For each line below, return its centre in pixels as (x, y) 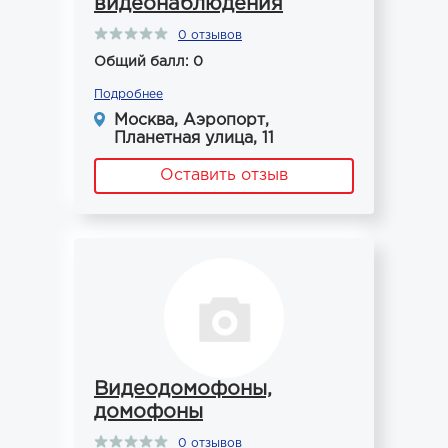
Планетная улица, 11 (194, 138)
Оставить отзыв (224, 175)
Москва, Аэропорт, (191, 120)
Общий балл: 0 (148, 62)
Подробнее (128, 94)
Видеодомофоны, (183, 389)
